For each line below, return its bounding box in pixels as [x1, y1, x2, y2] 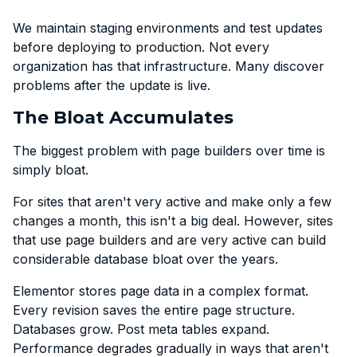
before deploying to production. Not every [13, 38, 269, 55]
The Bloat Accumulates [13, 106, 233, 128]
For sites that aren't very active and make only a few [13, 193, 331, 210]
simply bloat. [13, 161, 88, 178]
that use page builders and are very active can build [13, 231, 326, 248]
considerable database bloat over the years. [13, 250, 278, 267]
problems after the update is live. [13, 76, 210, 93]
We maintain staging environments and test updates [13, 19, 323, 36]
